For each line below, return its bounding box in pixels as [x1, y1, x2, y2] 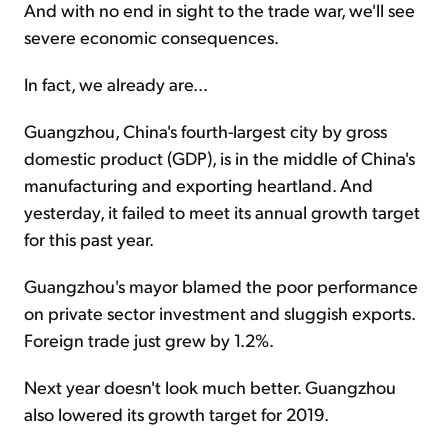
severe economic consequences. [24, 25, 279, 48]
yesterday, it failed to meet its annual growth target [24, 200, 420, 223]
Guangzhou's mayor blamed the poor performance [24, 274, 418, 297]
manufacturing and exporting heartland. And [24, 173, 373, 196]
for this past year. [24, 227, 154, 250]
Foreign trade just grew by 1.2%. [24, 328, 274, 351]
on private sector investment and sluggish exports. [24, 301, 415, 324]
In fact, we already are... [24, 72, 208, 95]
